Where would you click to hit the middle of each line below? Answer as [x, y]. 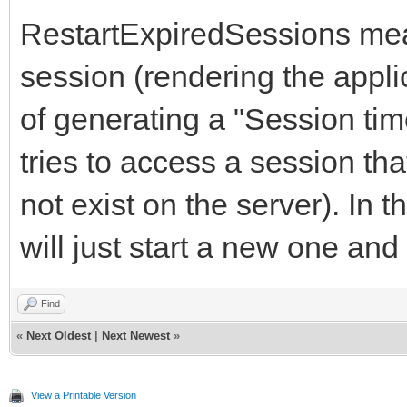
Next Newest [136, 335]
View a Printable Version [84, 395]
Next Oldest [59, 335]
